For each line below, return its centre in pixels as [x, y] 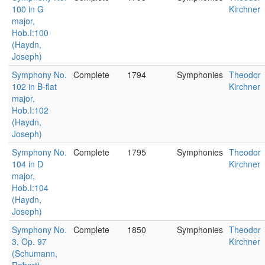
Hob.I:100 [30, 33]
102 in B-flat [34, 86]
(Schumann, [35, 253]
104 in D [28, 164]
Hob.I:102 [30, 110]
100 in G [28, 9]
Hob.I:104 [30, 188]
